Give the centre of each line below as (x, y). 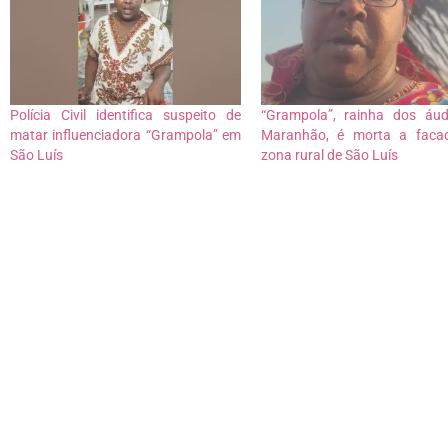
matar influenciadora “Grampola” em (125, 135)
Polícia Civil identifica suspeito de (125, 115)
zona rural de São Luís (329, 155)
